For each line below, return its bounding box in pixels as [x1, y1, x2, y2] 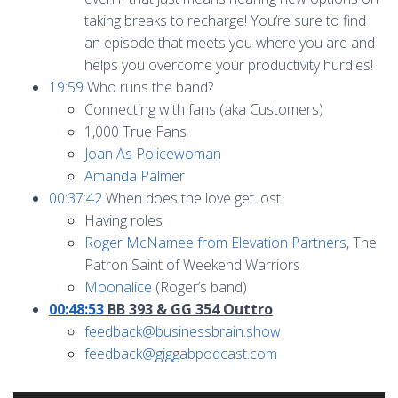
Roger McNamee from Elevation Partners [84, 233, 346, 252]
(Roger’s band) [152, 277, 247, 297]
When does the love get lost [102, 188, 281, 208]
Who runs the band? [84, 77, 213, 97]
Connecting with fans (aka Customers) [84, 99, 323, 119]
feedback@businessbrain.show [84, 322, 281, 341]
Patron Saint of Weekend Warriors [84, 255, 300, 275]
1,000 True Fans [84, 122, 187, 141]
